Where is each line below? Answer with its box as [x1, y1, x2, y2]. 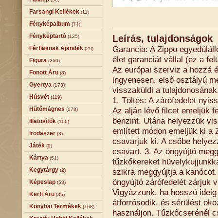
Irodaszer [29, 130, 55, 137]
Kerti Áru [29, 191, 54, 198]
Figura [29, 57, 47, 64]
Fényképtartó [29, 33, 66, 39]
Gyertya [29, 81, 52, 88]
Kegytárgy [29, 166, 58, 173]
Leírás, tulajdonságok [112, 33, 213, 44]
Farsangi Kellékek [29, 8, 79, 15]
